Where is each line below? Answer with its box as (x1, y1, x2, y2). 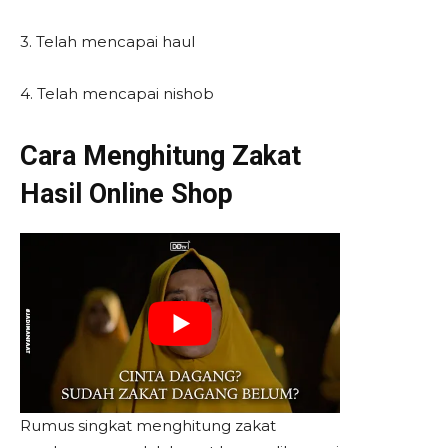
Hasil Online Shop (20, 178, 240, 210)
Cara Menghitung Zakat (20, 140, 301, 172)
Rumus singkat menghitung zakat (20, 415, 276, 435)
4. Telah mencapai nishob (20, 84, 214, 103)
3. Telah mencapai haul (20, 32, 195, 51)
